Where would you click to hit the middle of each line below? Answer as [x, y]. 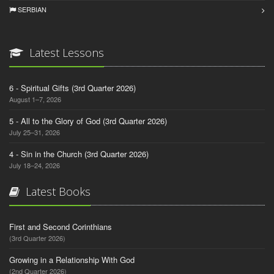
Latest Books [57, 191]
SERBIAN [31, 9]
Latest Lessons [65, 52]
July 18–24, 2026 [35, 165]
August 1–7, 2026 [35, 99]
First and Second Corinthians [61, 226]
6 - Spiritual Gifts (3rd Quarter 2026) [72, 87]
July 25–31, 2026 [35, 132]
